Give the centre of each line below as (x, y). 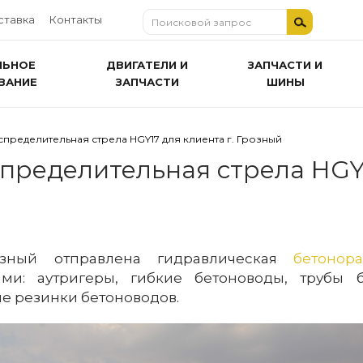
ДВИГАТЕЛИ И (147, 64)
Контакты (76, 19)
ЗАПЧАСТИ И (285, 64)
